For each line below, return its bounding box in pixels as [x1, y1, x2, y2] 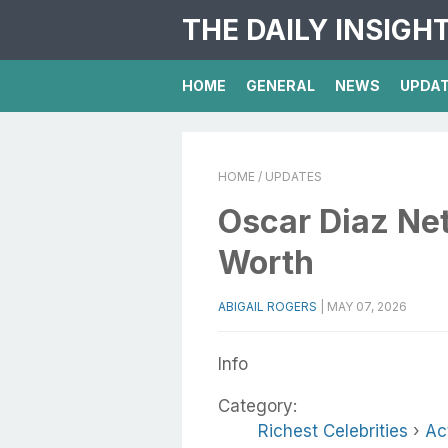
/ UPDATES [255, 169, 322, 184]
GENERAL [246, 77, 315, 94]
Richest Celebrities [258, 421, 408, 441]
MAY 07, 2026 [327, 299, 407, 314]
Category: [218, 396, 297, 416]
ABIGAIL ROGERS [218, 299, 317, 314]
